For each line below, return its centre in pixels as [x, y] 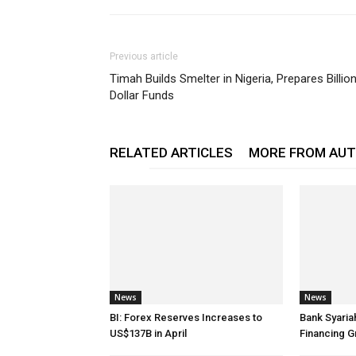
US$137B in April [148, 333]
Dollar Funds [142, 95]
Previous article [144, 56]
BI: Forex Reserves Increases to [186, 317]
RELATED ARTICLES [171, 153]
